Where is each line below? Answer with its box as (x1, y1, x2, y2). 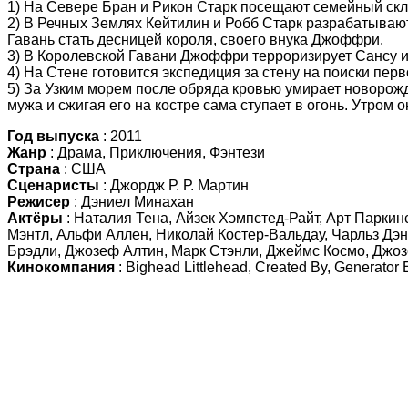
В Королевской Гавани (24, 47, 177, 64)
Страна (7, 160, 60, 177)
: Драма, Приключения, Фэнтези (46, 144, 265, 160)
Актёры (7, 209, 63, 226)
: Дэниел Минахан (70, 193, 194, 209)
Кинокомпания (7, 259, 115, 275)
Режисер (7, 193, 70, 209)
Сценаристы (7, 177, 99, 193)
